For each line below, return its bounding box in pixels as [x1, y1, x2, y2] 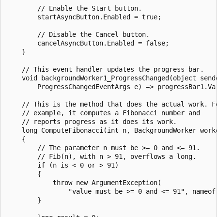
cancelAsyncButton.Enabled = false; [6, 39, 169, 47]
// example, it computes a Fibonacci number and [6, 108, 200, 117]
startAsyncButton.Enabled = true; [6, 13, 161, 21]
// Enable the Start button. [6, 4, 142, 12]
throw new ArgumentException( [6, 178, 161, 186]
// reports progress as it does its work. [6, 117, 177, 125]
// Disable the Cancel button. [6, 30, 150, 38]
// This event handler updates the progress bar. [6, 65, 204, 73]
